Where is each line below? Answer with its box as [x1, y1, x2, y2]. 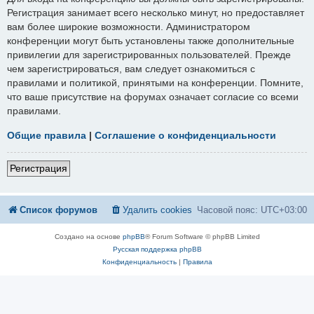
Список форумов [20, 204, 97, 215]
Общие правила [7, 129, 86, 141]
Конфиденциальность [102, 257, 177, 266]
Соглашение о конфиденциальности [95, 129, 276, 141]
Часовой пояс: [197, 204, 261, 215]
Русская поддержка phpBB [112, 245, 202, 253]
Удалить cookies [123, 204, 192, 215]
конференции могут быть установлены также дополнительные [7, 35, 294, 47]
